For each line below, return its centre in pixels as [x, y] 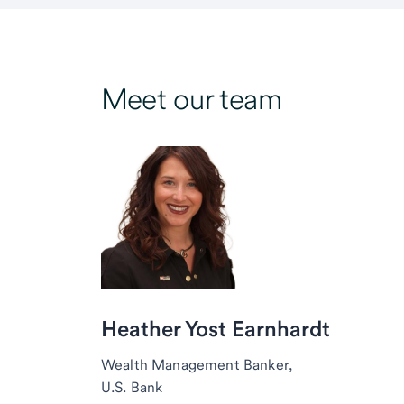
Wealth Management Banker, [197, 365]
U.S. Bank [132, 387]
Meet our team [192, 99]
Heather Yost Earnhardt [216, 329]
